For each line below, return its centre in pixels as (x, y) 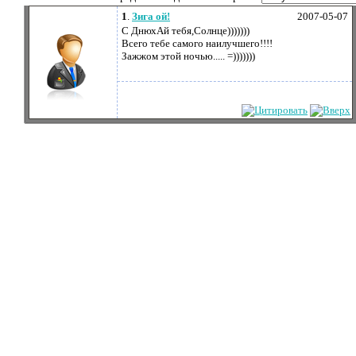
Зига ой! (151, 16)
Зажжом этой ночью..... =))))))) (188, 56)
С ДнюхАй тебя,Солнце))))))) (186, 31)
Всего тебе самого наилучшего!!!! (197, 43)
